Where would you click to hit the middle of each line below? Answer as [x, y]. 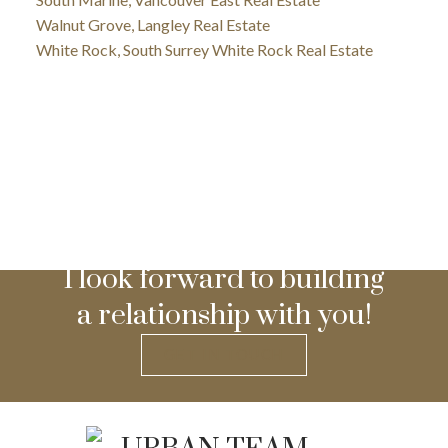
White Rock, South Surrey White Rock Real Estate [204, 50]
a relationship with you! [224, 316]
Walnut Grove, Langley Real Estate [152, 25]
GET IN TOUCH [224, 355]
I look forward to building [224, 280]
